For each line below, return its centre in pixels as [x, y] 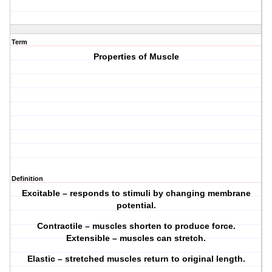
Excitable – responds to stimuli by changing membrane [136, 193]
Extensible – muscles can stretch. [136, 238]
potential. [136, 206]
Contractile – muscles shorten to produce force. [136, 226]
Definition [27, 179]
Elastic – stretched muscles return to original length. [136, 259]
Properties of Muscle [136, 57]
